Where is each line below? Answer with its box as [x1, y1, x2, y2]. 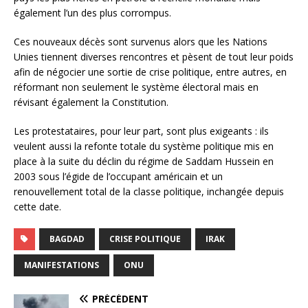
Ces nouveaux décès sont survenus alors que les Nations [14, 35, 267, 49]
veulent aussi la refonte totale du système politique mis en [14, 140, 274, 153]
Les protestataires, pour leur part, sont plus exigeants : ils [14, 124, 269, 138]
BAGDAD [49, 233, 85, 245]
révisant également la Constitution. [14, 96, 168, 109]
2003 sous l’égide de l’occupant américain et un [14, 170, 223, 184]
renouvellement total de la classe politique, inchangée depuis [14, 185, 284, 199]
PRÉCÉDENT [92, 292, 148, 306]
